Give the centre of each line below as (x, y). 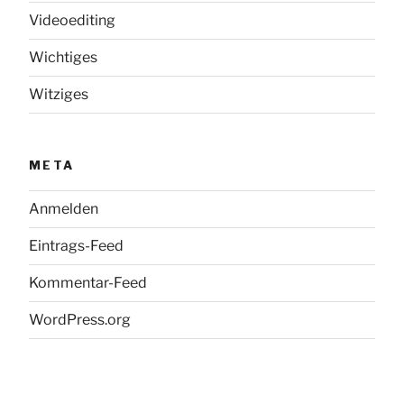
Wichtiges (63, 57)
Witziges (59, 94)
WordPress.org (80, 320)
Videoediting (72, 20)
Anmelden (64, 209)
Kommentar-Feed (88, 283)
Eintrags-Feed (76, 246)
